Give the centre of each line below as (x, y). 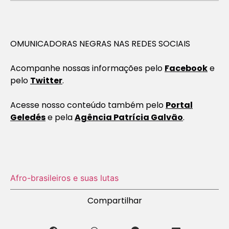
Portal (179, 105)
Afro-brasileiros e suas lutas (64, 178)
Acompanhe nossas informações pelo (87, 68)
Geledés (28, 117)
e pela (60, 117)
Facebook (186, 68)
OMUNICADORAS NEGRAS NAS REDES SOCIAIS (100, 43)
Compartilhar (114, 200)
